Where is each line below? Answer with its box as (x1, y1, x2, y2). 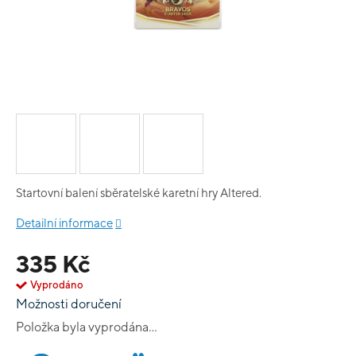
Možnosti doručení (16, 296, 122, 311)
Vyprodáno (30, 279, 83, 291)
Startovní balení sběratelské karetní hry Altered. (16, 186, 261, 199)
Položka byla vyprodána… (16, 319, 157, 335)
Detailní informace (16, 216, 113, 230)
